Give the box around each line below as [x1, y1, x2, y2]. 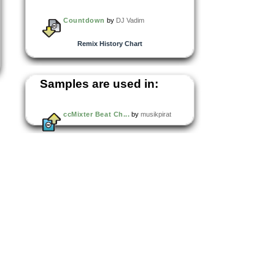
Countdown [63, 16, 105, 24]
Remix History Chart [77, 39, 142, 47]
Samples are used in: [40, 77, 158, 90]
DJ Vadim [115, 16, 144, 24]
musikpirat [141, 110, 172, 118]
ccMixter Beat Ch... [63, 110, 130, 118]
